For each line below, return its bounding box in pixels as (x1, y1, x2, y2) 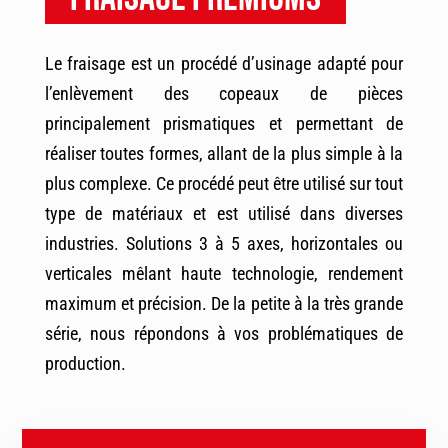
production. (44, 353, 126, 375)
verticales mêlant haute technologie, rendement (44, 263, 404, 285)
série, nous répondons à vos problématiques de (44, 323, 404, 345)
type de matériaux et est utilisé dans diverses (44, 203, 404, 225)
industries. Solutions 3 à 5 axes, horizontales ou (44, 233, 404, 255)
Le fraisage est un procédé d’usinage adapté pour (44, 53, 404, 75)
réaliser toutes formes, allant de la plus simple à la (44, 143, 404, 165)
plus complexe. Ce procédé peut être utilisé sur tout (44, 173, 404, 195)
